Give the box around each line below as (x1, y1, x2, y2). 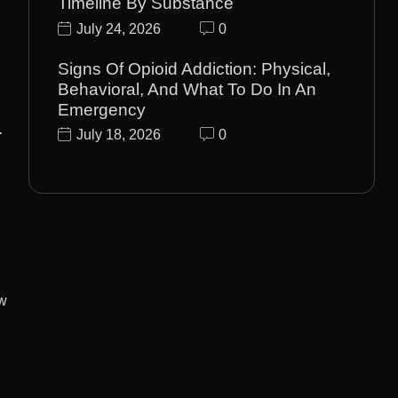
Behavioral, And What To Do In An (58, 79, 317, 99)
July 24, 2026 (76, 20, 162, 36)
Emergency (58, 99, 147, 119)
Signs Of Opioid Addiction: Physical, (58, 59, 331, 78)
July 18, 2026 (76, 127, 162, 143)
